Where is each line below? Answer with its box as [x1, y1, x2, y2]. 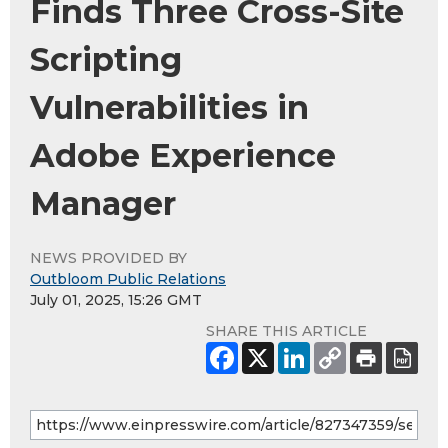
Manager [30, 184, 176, 224]
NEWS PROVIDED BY [30, 249, 187, 268]
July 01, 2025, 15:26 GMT [30, 291, 202, 310]
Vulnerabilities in [30, 88, 309, 128]
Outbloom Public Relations [30, 270, 226, 289]
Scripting [30, 40, 182, 80]
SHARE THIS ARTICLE [206, 322, 367, 341]
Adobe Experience [30, 136, 336, 176]
